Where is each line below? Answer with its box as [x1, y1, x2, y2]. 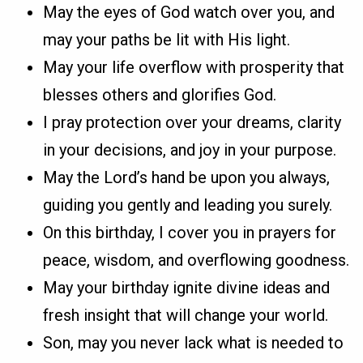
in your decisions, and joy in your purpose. [43, 140, 337, 160]
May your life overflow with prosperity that [43, 58, 345, 78]
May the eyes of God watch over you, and [43, 2, 335, 23]
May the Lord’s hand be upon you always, [43, 168, 331, 188]
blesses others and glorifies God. [43, 85, 277, 105]
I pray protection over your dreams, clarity [43, 113, 342, 133]
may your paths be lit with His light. [43, 30, 291, 50]
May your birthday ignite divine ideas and [43, 278, 331, 298]
